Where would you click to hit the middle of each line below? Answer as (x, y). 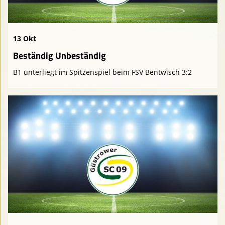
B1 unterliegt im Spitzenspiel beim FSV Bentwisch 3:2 (102, 72)
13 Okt (25, 38)
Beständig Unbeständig (60, 55)
